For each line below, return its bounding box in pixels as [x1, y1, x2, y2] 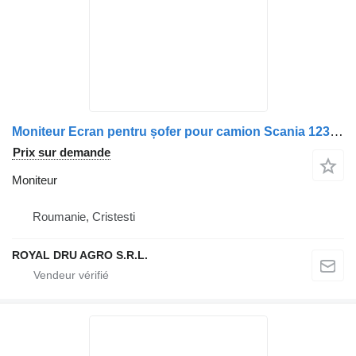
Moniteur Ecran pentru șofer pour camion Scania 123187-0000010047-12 [330, 123, 343, 139]
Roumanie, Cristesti [33, 209, 135, 223]
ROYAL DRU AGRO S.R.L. [12, 248, 148, 261]
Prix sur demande [13, 145, 110, 159]
